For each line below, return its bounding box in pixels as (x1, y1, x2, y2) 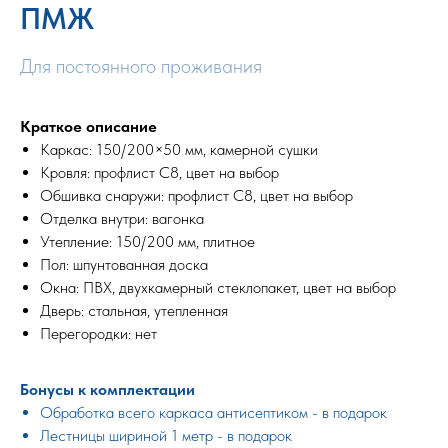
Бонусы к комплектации (20, 379, 195, 399)
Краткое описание (20, 116, 157, 136)
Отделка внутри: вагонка (40, 208, 204, 228)
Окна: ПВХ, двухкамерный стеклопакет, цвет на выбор (40, 277, 396, 297)
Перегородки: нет (40, 323, 157, 343)
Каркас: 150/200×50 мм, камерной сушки (40, 139, 318, 159)
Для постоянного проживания (20, 53, 262, 78)
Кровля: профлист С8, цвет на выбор (40, 162, 279, 182)
